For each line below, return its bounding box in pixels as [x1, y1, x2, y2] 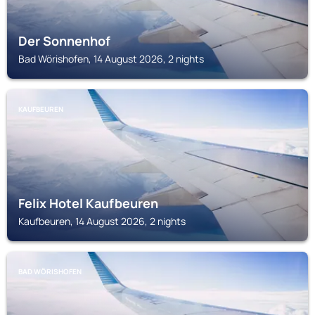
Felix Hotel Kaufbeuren [18, 195, 158, 212]
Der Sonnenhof [18, 32, 110, 49]
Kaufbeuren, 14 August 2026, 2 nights [18, 214, 186, 228]
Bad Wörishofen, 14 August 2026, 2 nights [18, 52, 204, 65]
